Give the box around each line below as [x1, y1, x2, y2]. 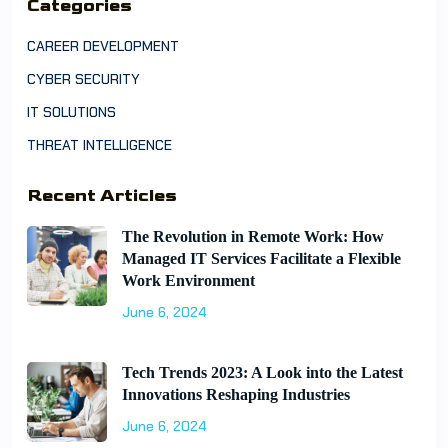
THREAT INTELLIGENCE [27, 136, 172, 154]
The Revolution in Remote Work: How [122, 228, 384, 245]
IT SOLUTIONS [27, 103, 116, 121]
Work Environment [122, 272, 255, 289]
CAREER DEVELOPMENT [27, 37, 179, 55]
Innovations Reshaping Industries [122, 386, 350, 403]
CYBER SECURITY [27, 70, 140, 88]
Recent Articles [27, 186, 177, 206]
